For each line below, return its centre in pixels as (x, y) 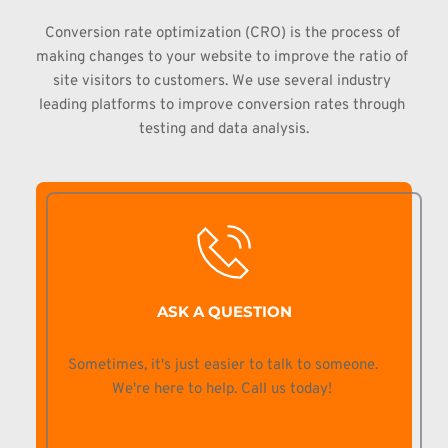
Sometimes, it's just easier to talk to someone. (222, 365)
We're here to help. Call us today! (224, 389)
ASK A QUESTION (224, 311)
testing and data (195, 129)
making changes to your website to (155, 57)
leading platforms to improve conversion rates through (222, 105)
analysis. (280, 129)
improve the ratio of (341, 57)
